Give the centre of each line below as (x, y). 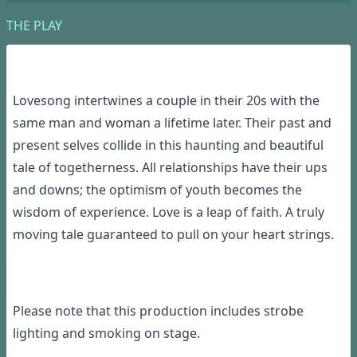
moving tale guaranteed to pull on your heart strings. (173, 235)
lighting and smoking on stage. (106, 333)
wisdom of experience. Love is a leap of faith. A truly (169, 212)
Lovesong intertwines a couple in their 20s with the (166, 101)
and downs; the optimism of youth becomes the (157, 190)
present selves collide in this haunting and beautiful (168, 145)
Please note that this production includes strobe (158, 311)
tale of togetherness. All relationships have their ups (170, 168)
